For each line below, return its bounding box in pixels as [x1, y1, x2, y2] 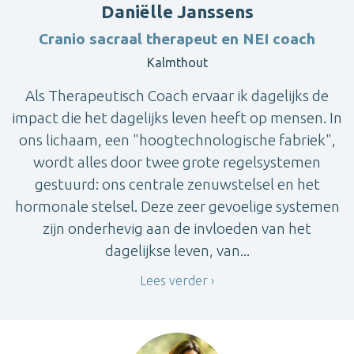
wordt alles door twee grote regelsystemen [33, 153, 321, 171]
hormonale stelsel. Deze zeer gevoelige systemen [14, 198, 340, 216]
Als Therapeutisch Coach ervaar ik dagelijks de [25, 87, 329, 105]
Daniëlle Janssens [100, 2, 254, 22]
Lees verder [140, 273, 208, 288]
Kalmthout [146, 55, 208, 70]
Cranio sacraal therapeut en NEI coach [39, 30, 315, 48]
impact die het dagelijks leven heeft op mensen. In [12, 109, 342, 127]
